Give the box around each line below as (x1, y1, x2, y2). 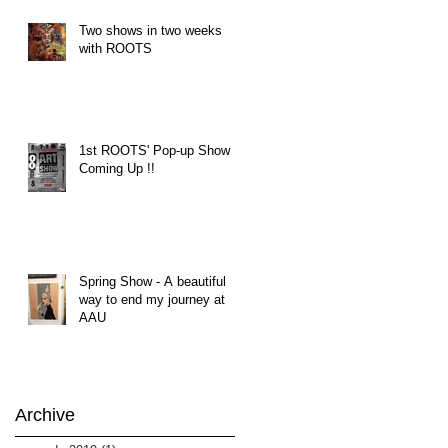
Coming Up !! (79, 161, 155, 176)
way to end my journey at (79, 292, 225, 307)
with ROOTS (79, 41, 152, 56)
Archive (15, 405, 75, 425)
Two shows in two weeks (79, 23, 222, 38)
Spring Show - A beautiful (79, 274, 226, 289)
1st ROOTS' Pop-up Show (79, 143, 230, 158)
